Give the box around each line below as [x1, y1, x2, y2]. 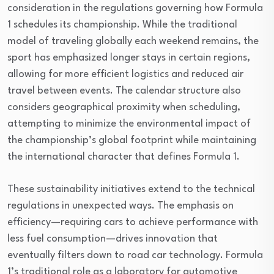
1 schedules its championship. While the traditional [7, 20, 237, 30]
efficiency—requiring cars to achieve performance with [7, 217, 258, 228]
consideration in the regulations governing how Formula [7, 3, 263, 13]
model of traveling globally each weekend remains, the [7, 36, 259, 46]
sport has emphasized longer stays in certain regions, [7, 53, 250, 63]
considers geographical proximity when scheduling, [7, 102, 240, 113]
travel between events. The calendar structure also [7, 86, 241, 96]
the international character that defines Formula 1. [7, 152, 240, 162]
